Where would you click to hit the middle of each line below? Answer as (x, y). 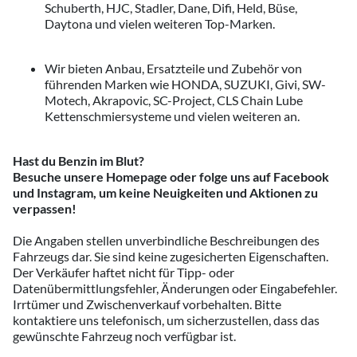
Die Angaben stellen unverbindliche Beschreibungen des (166, 240)
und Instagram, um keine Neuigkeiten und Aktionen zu (165, 192)
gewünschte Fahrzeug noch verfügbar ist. (124, 336)
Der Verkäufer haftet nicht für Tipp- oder (124, 272)
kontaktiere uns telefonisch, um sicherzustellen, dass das (166, 320)
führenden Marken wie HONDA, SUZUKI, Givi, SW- (185, 84)
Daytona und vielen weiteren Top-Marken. (160, 24)
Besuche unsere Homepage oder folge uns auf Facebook (171, 177)
